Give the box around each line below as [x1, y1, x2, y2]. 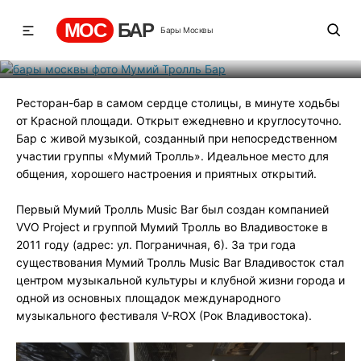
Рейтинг [113, 38, 149, 50]
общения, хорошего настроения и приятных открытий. [16, 167, 317, 180]
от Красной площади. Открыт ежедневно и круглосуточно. [16, 114, 342, 127]
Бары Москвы [160, 25, 214, 35]
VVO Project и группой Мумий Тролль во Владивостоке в [16, 220, 328, 234]
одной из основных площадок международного [16, 291, 280, 305]
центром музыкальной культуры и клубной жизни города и [16, 273, 345, 287]
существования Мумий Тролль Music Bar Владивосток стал [16, 255, 344, 269]
